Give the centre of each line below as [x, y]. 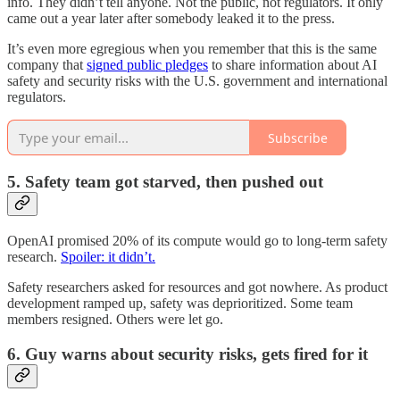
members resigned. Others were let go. [115, 319]
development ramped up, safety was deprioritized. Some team [180, 303]
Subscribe [298, 137]
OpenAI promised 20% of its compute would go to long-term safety [197, 240]
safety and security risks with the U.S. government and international [197, 81]
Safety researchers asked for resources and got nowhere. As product [197, 287]
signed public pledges [147, 65]
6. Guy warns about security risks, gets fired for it [187, 354]
